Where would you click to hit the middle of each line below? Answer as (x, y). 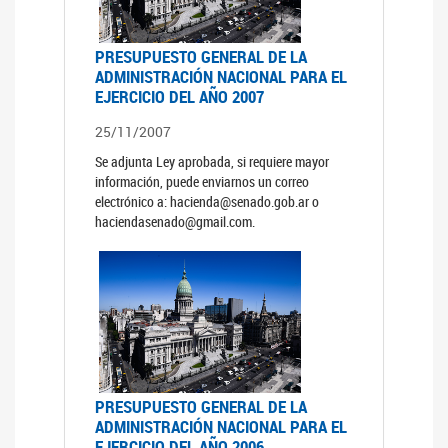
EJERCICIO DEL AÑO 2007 (179, 97)
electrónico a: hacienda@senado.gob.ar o (206, 202)
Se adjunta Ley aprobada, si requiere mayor (211, 162)
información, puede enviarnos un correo (201, 182)
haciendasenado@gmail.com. (174, 222)
